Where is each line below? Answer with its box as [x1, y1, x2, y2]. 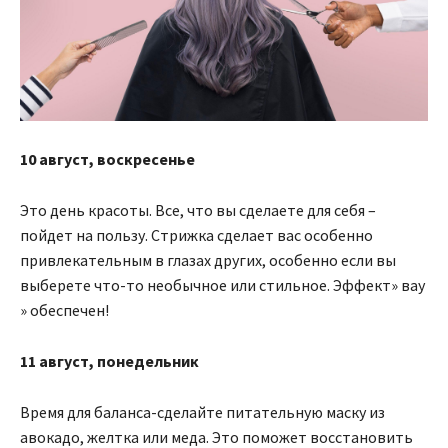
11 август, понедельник [20, 351, 199, 372]
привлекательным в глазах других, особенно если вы [20, 250, 396, 271]
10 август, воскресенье [20, 149, 195, 170]
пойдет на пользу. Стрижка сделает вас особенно [20, 225, 373, 246]
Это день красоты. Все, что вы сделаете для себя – [20, 200, 376, 221]
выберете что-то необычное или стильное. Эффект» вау [20, 275, 425, 296]
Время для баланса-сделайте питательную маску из [20, 402, 385, 423]
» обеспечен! [20, 300, 109, 321]
